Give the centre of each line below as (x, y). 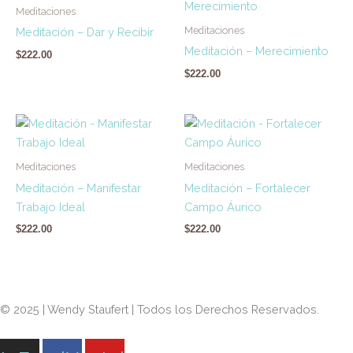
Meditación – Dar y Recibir (85, 32)
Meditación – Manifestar (78, 188)
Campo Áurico (223, 206)
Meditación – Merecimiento (256, 51)
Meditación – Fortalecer (247, 188)
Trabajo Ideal (50, 206)
